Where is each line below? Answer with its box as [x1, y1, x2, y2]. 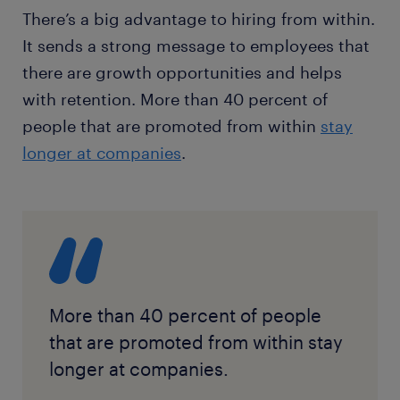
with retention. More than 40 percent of [22, 89, 328, 110]
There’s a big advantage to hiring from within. [22, 9, 375, 29]
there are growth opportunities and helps [22, 62, 342, 83]
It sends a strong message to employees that [22, 36, 370, 56]
